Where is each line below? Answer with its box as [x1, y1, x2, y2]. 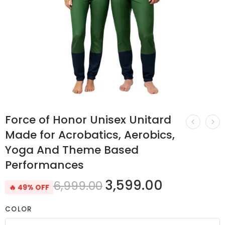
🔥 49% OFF [9, 182, 49, 192]
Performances [5, 157, 84, 173]
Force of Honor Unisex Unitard [5, 112, 171, 128]
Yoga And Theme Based [5, 142, 139, 158]
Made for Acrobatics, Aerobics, [5, 127, 175, 143]
